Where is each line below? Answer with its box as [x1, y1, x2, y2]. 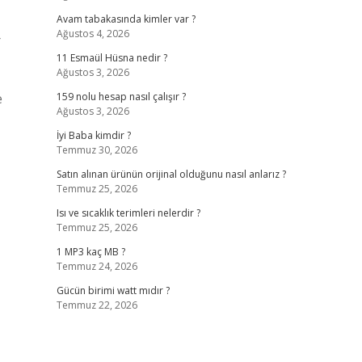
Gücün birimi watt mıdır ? [56, 284, 170, 297]
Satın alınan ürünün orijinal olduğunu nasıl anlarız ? [56, 167, 286, 181]
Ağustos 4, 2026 [56, 27, 129, 40]
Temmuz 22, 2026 [56, 298, 137, 312]
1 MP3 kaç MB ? [56, 245, 125, 259]
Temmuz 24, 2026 [56, 259, 137, 273]
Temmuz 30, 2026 [56, 143, 137, 157]
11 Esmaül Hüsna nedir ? [56, 51, 167, 65]
